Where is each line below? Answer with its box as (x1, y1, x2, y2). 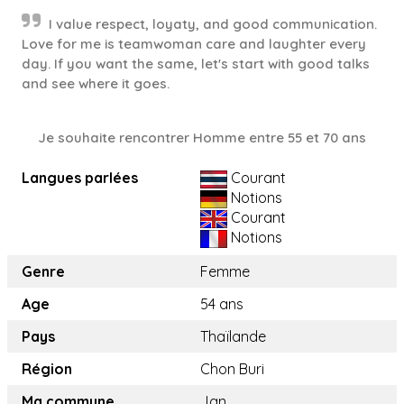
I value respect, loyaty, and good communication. (49, 15, 377, 32)
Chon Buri (200, 360, 264, 378)
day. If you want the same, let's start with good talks (22, 55, 370, 72)
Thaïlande (200, 327, 266, 345)
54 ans (200, 295, 243, 313)
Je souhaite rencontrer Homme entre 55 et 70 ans (38, 129, 366, 146)
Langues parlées (22, 169, 138, 187)
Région (22, 360, 72, 378)
